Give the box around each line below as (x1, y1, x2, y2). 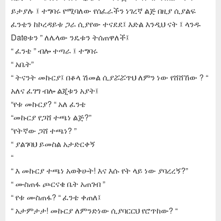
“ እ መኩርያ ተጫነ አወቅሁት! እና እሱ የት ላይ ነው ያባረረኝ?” (10, 164, 188, 176)
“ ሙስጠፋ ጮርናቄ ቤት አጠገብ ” (10, 178, 105, 189)
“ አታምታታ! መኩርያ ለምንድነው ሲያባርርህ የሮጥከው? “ (10, 204, 178, 216)
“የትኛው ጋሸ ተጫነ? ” (10, 124, 76, 136)
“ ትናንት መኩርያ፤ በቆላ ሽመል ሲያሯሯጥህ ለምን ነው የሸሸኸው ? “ (10, 71, 208, 83)
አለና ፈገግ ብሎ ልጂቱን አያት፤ (10, 84, 99, 96)
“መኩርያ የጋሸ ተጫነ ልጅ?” (10, 111, 91, 123)
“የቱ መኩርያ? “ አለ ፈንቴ (10, 98, 86, 110)
